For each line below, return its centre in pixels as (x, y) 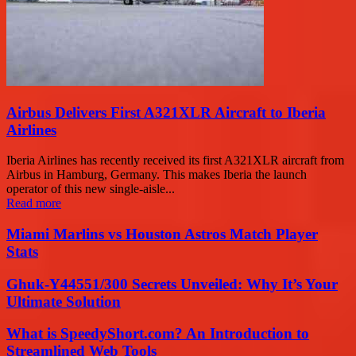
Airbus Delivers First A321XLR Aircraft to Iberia (166, 112)
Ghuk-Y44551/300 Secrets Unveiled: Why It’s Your (172, 284)
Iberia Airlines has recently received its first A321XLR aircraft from (175, 161)
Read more (34, 203)
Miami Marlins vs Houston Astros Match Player (162, 234)
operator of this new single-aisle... (91, 189)
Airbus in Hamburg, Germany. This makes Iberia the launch (157, 175)
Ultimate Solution (64, 301)
